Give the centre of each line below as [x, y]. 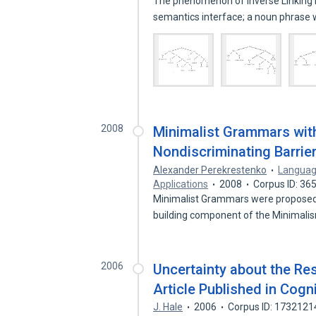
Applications [181, 184]
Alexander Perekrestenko [210, 170]
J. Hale [168, 307]
